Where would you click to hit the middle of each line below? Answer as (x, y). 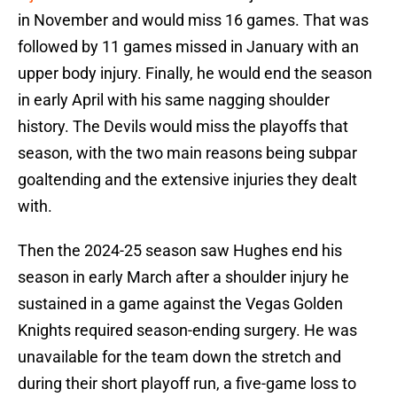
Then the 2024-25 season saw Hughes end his (180, 251)
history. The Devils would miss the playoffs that (183, 127)
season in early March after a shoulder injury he (183, 277)
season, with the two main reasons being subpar (187, 153)
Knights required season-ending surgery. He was (187, 331)
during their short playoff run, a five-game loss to (187, 384)
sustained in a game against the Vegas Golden (180, 304)
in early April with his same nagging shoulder (174, 100)
